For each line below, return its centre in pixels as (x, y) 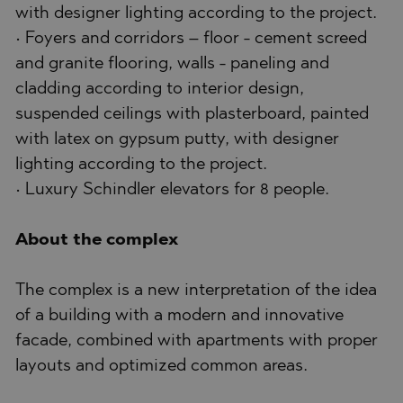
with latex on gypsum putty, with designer (177, 139)
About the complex (97, 240)
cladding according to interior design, (160, 89)
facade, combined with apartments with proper (197, 341)
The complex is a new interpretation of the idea (196, 291)
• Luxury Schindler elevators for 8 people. (172, 190)
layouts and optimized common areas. (161, 366)
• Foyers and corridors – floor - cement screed (191, 39)
